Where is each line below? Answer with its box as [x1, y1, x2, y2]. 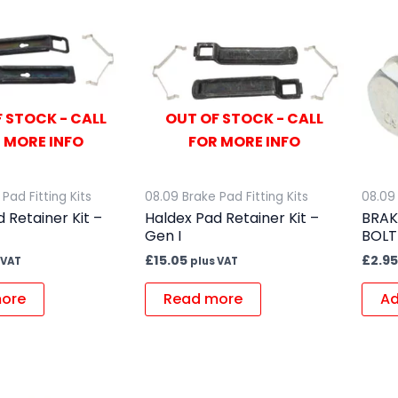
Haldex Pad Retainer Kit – [144, 208, 319, 229]
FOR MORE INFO [187, 131, 300, 152]
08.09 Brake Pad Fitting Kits [144, 187, 308, 205]
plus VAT [189, 254, 238, 269]
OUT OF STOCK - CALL [164, 107, 323, 129]
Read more [163, 288, 243, 309]
